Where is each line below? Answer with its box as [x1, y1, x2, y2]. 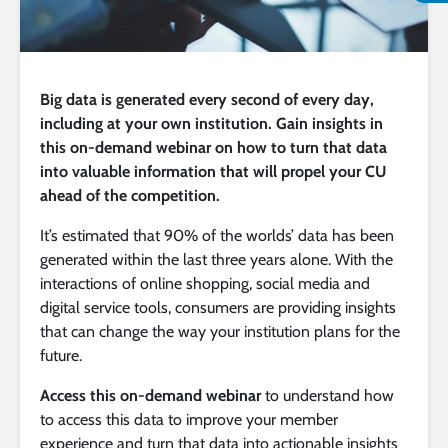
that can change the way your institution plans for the [40, 321, 400, 341]
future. [40, 345, 82, 365]
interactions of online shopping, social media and [40, 273, 370, 293]
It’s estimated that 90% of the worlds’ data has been [40, 225, 394, 245]
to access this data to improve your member [40, 409, 338, 429]
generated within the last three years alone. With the [40, 249, 393, 269]
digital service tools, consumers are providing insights [40, 297, 396, 317]
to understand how [261, 385, 394, 405]
